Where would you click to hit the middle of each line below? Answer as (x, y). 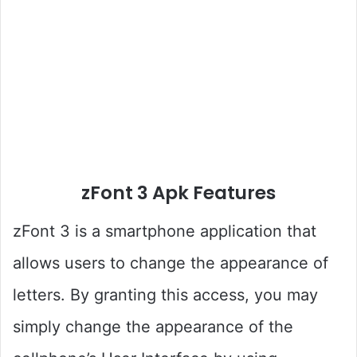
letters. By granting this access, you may (165, 294)
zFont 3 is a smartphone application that (165, 231)
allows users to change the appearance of (171, 263)
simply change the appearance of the (153, 326)
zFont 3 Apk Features (178, 193)
